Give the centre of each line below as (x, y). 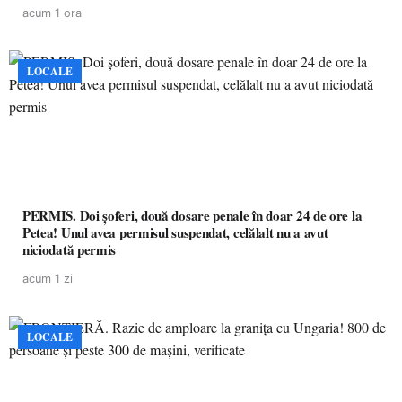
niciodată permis (70, 249)
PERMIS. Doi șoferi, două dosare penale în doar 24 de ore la (192, 215)
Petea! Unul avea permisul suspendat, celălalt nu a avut (175, 232)
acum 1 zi (48, 279)
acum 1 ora (52, 13)
